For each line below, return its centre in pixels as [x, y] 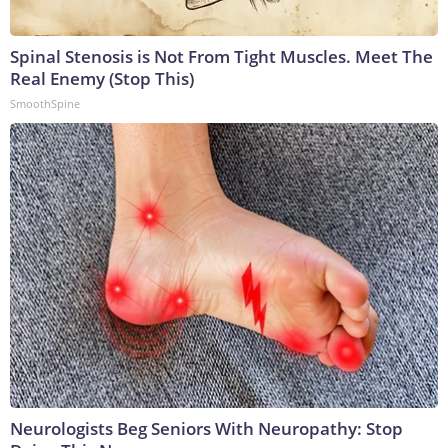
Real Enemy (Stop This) [102, 79]
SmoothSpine [45, 104]
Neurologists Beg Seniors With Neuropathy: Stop [206, 429]
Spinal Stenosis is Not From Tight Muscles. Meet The [221, 57]
